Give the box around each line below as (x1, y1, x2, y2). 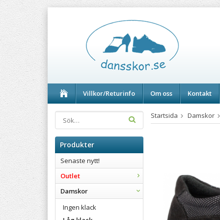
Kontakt (188, 89, 212, 98)
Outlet (60, 171, 80, 180)
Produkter (60, 140, 94, 149)
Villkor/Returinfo (83, 89, 135, 98)
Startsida (151, 111, 178, 120)
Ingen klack (63, 203, 96, 212)
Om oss (150, 89, 172, 98)
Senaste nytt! (60, 156, 100, 165)
